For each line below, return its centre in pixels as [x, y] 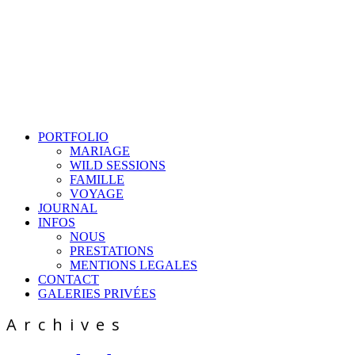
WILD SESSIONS [118, 165]
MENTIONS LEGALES [134, 265]
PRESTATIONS [112, 251]
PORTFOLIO [73, 137]
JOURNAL [68, 208]
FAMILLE [97, 179]
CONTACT [69, 279]
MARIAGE [100, 151]
